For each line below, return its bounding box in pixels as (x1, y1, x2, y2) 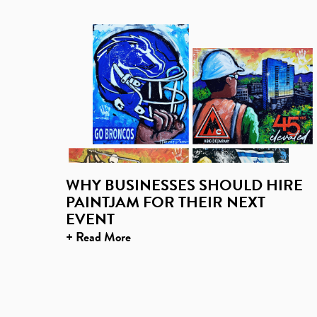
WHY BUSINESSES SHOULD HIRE (66, 173, 303, 197)
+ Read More (66, 227, 131, 246)
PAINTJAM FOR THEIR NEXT (66, 190, 265, 214)
